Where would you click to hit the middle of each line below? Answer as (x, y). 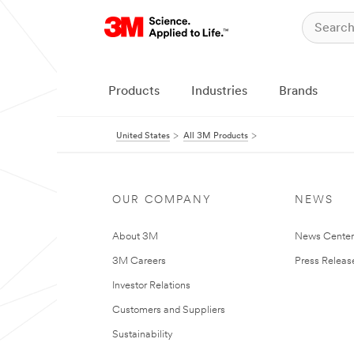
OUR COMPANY (162, 200)
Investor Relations (151, 286)
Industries (219, 92)
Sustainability (143, 335)
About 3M (135, 237)
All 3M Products (216, 136)
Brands (298, 92)
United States (143, 136)
